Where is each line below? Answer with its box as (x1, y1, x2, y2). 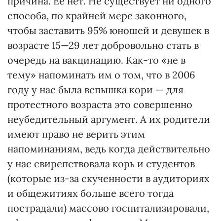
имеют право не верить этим (7, 128, 145, 140)
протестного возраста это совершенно (7, 98, 192, 110)
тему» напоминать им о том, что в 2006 (7, 69, 195, 81)
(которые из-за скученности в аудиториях (7, 172, 210, 184)
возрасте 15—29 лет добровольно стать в (7, 39, 199, 51)
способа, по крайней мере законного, (7, 9, 186, 22)
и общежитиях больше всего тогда (7, 187, 174, 199)
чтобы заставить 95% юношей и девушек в (7, 24, 209, 37)
